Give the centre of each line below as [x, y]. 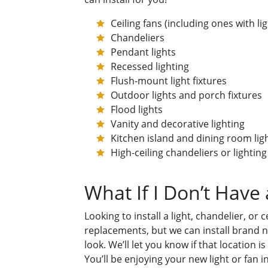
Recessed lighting [150, 67]
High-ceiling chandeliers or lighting [189, 153]
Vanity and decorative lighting [178, 124]
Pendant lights [143, 52]
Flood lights [137, 110]
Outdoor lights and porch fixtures [186, 95]
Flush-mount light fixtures [169, 81]
